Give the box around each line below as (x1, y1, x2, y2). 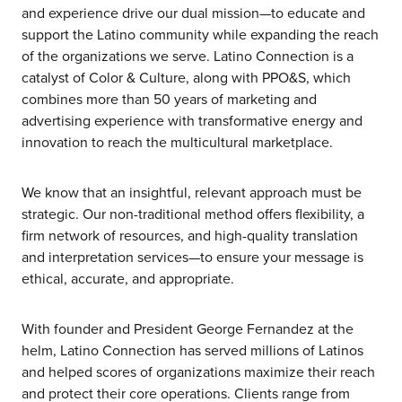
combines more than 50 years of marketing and (22, 88, 317, 109)
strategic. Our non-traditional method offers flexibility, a (22, 203, 364, 223)
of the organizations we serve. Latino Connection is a (22, 45, 354, 66)
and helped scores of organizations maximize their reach (22, 361, 375, 381)
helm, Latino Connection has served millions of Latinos (22, 339, 363, 360)
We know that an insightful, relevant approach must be (22, 181, 362, 202)
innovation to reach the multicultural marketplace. (22, 131, 333, 152)
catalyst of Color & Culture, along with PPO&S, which (22, 66, 351, 87)
